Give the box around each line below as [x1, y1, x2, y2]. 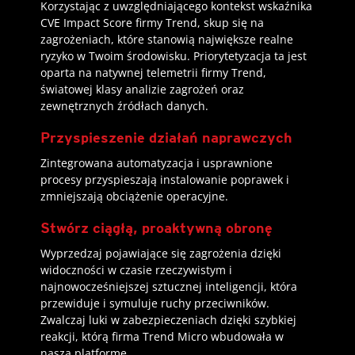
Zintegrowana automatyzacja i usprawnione [40, 155, 273, 171]
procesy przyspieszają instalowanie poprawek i [40, 172, 289, 188]
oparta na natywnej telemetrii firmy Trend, [40, 65, 266, 81]
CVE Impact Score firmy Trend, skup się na [40, 15, 264, 31]
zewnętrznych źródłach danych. [40, 98, 208, 114]
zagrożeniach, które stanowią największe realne [40, 32, 293, 48]
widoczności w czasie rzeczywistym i [40, 262, 232, 278]
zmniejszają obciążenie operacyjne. [40, 189, 228, 204]
